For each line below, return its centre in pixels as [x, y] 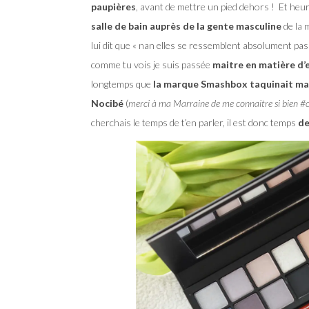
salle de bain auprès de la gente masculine [186, 26]
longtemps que [122, 84]
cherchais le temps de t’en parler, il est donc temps [193, 123]
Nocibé [107, 103]
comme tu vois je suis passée [152, 65]
